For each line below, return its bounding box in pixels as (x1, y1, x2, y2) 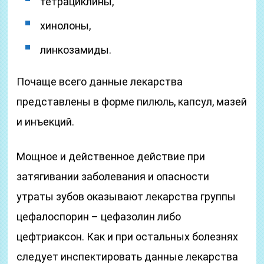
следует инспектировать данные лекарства (16, 250, 239, 263)
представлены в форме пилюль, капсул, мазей (16, 95, 247, 108)
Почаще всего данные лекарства (16, 75, 183, 88)
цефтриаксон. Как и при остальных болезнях (16, 230, 239, 243)
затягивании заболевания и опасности (16, 170, 210, 183)
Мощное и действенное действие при (16, 150, 206, 163)
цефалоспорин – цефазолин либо (16, 210, 181, 223)
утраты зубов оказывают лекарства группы (16, 190, 236, 203)
